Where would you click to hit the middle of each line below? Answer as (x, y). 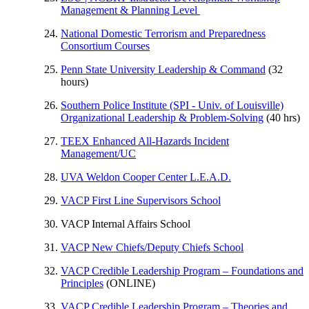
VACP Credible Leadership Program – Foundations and (182, 270)
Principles (82, 283)
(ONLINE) (129, 283)
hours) (74, 81)
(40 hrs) (282, 117)
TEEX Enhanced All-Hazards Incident (145, 141)
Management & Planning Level (130, 10)
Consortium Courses (105, 46)
